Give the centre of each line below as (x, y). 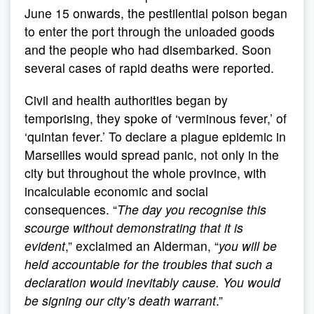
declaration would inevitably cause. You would (152, 282)
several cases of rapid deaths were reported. (149, 68)
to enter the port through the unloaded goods (150, 31)
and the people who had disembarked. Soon (148, 49)
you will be (248, 246)
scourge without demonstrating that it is (134, 227)
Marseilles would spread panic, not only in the (152, 155)
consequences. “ (71, 209)
